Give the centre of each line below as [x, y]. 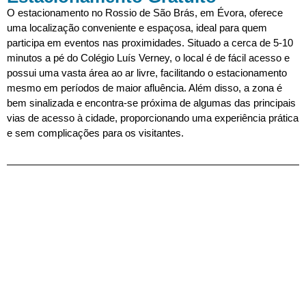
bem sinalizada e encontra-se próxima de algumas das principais [151, 103]
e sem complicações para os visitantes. [95, 133]
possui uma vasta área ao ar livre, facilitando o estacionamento [147, 73]
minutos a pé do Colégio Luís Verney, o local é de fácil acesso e [148, 58]
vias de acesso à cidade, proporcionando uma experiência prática [153, 118]
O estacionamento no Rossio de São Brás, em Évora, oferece [145, 13]
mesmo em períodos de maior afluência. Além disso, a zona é [144, 88]
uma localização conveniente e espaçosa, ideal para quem [137, 28]
